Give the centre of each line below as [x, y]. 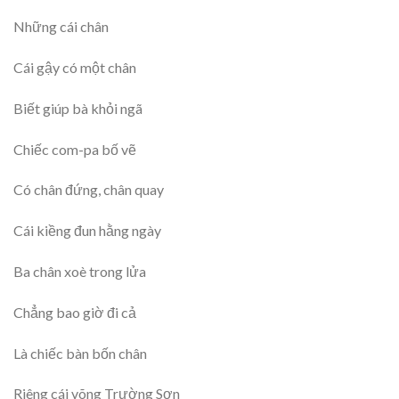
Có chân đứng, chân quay [89, 190]
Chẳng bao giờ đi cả [75, 312]
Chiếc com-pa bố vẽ [75, 149]
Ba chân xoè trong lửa [80, 271]
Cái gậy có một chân [75, 67]
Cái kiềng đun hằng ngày [87, 231]
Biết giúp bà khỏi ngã [78, 108]
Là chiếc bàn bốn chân [80, 353]
